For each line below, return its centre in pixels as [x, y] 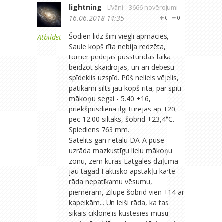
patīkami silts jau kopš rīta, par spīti [125, 88]
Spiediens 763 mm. [99, 129]
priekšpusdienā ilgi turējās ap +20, [123, 109]
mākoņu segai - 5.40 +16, [110, 98]
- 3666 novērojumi [152, 7]
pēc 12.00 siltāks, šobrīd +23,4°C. [122, 119]
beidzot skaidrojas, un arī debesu [122, 67]
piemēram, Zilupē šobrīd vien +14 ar [127, 192]
